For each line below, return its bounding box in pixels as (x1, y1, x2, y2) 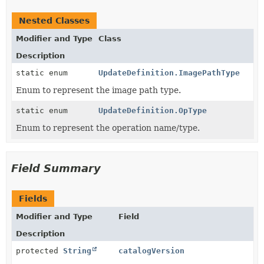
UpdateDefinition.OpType (98, 106, 207, 115)
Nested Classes (19, 16, 90, 25)
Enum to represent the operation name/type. (16, 123, 200, 133)
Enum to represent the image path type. (16, 85, 181, 95)
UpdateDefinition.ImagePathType (98, 68, 240, 77)
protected (16, 246, 63, 255)
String (63, 246, 91, 255)
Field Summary (11, 162, 101, 174)
